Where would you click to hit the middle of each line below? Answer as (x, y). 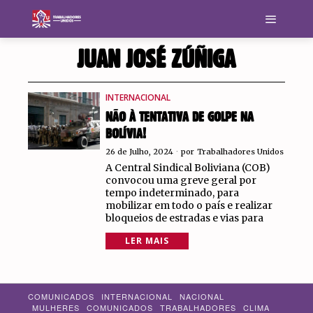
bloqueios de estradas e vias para (184, 218)
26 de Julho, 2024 (139, 152)
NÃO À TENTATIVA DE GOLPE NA (179, 117)
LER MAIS (147, 241)
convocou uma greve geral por (181, 180)
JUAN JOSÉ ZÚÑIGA (156, 59)
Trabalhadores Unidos (240, 152)
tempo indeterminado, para (172, 193)
